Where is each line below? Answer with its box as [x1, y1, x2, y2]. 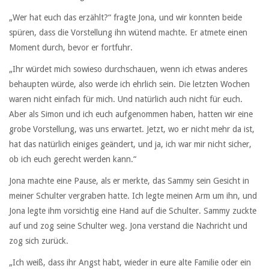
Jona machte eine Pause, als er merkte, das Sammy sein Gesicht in [9, 176, 249, 186]
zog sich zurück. [9, 236, 68, 246]
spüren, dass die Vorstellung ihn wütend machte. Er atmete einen [9, 27, 247, 37]
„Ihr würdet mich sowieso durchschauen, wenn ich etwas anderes [9, 64, 247, 74]
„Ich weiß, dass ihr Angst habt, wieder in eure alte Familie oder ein [9, 258, 251, 268]
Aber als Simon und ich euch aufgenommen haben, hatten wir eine [9, 109, 253, 119]
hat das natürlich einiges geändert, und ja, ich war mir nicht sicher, [9, 139, 252, 149]
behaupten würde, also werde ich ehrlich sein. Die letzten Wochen [9, 79, 250, 89]
